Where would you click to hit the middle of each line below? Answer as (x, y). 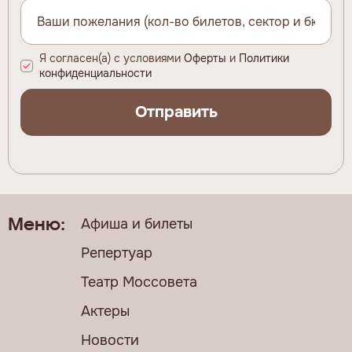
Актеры (105, 312)
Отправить (176, 112)
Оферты (205, 59)
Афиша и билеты (137, 224)
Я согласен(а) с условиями (112, 59)
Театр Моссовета (139, 282)
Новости (110, 341)
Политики (264, 59)
